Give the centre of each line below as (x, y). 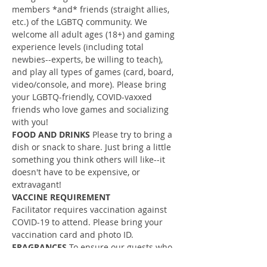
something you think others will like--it (90, 160)
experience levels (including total (79, 47)
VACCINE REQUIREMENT (61, 197)
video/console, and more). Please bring (90, 85)
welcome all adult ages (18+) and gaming (94, 35)
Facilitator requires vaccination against (91, 210)
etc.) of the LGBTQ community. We (81, 22)
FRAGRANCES (41, 247)
